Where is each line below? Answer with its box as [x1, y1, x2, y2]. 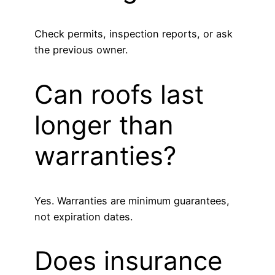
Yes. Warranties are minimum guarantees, [34, 194, 230, 207]
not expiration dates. [34, 210, 133, 223]
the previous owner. [34, 43, 128, 56]
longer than [34, 109, 174, 141]
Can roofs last [34, 78, 204, 110]
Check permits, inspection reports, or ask [34, 27, 233, 40]
